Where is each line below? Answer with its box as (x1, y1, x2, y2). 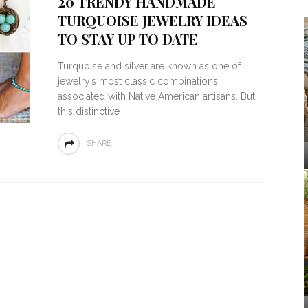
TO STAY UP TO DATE (57, 30, 198, 48)
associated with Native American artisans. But (57, 91, 255, 102)
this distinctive (57, 106, 120, 117)
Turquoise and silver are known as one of (57, 60, 241, 71)
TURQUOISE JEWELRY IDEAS (57, 11, 247, 30)
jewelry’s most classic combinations (57, 76, 218, 87)
